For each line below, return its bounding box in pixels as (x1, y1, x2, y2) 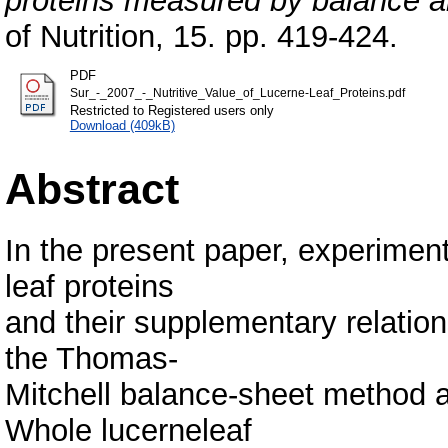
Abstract (5, 164, 179, 213)
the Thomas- (5, 340, 178, 376)
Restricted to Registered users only (69, 102, 274, 118)
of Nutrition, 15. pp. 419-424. (5, 18, 398, 54)
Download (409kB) (69, 117, 175, 133)
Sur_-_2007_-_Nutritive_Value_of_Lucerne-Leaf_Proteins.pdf (69, 86, 405, 99)
